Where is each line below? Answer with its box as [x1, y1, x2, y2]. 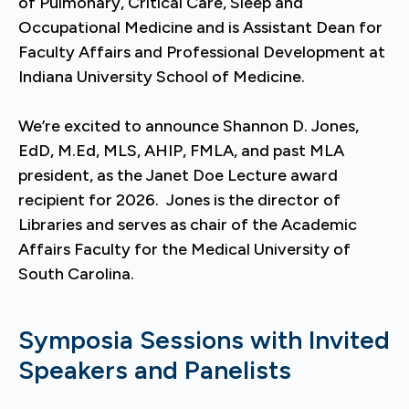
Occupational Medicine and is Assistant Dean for [18, 17, 383, 37]
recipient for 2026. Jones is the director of [18, 190, 341, 210]
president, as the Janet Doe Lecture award [18, 165, 338, 185]
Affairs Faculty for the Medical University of [18, 239, 351, 259]
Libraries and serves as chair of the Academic [18, 215, 357, 235]
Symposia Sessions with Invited [18, 324, 390, 355]
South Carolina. [18, 264, 134, 284]
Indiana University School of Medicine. [18, 67, 305, 87]
